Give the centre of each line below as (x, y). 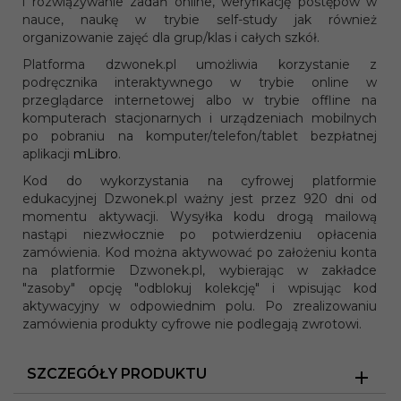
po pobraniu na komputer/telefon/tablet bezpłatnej (200, 137)
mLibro (96, 154)
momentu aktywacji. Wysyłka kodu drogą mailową (200, 217)
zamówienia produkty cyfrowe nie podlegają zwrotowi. (192, 324)
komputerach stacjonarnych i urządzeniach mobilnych (200, 119)
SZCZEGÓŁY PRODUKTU (117, 374)
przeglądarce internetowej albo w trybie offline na (200, 101)
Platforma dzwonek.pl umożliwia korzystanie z (200, 65)
